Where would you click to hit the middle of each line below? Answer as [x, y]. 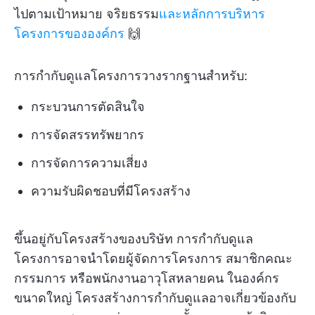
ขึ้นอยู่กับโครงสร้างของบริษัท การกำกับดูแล [134, 239]
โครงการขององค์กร [69, 33]
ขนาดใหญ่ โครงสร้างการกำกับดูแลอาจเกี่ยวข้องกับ [155, 298]
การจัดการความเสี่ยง [89, 163]
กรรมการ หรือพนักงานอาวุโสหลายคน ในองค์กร [147, 278]
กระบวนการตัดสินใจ [88, 107]
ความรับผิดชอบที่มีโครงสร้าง [111, 191]
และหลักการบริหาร [212, 14]
